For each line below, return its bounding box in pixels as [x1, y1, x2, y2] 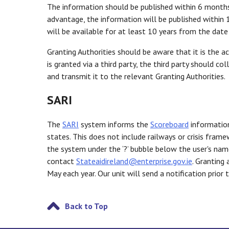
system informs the [79, 119, 150, 129]
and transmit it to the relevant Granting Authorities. [47, 71, 227, 81]
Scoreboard [150, 119, 189, 129]
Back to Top [65, 200, 108, 211]
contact [47, 155, 76, 166]
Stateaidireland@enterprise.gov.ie [76, 155, 192, 166]
